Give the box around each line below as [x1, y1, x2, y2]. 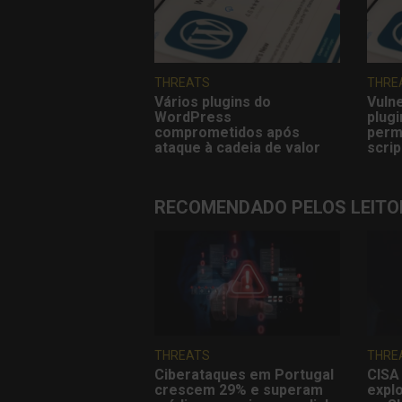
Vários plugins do [154, 93, 271, 111]
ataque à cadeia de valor [154, 139, 320, 157]
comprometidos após [154, 124, 300, 142]
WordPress [154, 109, 232, 127]
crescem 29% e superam [154, 380, 323, 398]
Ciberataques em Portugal [154, 365, 334, 383]
